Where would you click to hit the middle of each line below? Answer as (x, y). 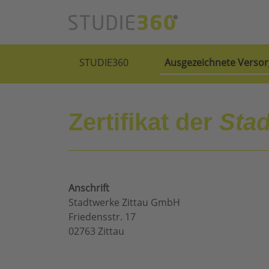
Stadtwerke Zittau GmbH (124, 203)
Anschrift (89, 188)
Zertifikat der (144, 122)
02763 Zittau (96, 231)
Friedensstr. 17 (102, 217)
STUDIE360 (104, 63)
